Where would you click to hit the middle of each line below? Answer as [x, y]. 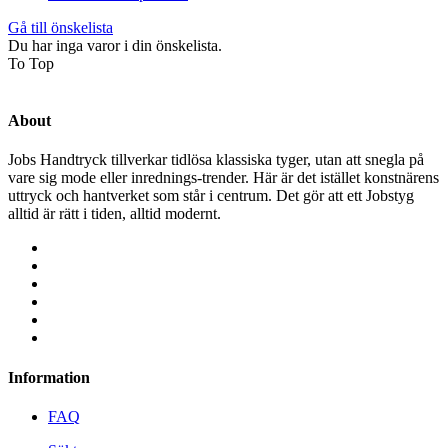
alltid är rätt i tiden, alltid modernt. [114, 214]
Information [49, 377]
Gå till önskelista [60, 27]
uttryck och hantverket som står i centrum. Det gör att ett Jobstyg [211, 196]
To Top [31, 63]
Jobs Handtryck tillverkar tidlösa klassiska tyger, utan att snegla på [216, 160]
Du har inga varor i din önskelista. [115, 45]
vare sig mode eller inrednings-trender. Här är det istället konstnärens [223, 178]
